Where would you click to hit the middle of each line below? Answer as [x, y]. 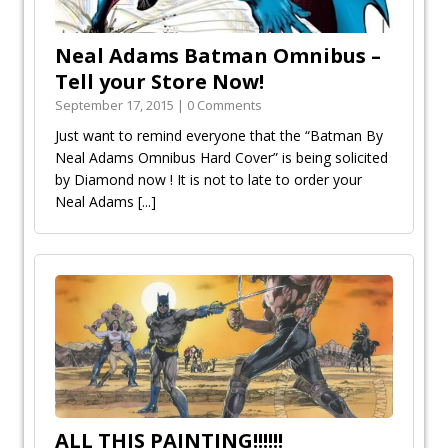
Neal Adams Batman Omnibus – [218, 55]
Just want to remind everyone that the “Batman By [219, 135]
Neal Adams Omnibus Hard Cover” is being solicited [221, 157]
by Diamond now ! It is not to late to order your [208, 179]
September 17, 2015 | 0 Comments [158, 104]
